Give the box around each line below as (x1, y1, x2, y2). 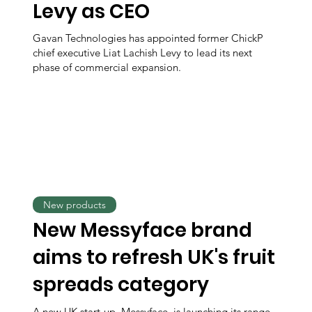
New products (43, 198, 107, 211)
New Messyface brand (33, 216, 253, 244)
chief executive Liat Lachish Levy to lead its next (33, 46, 253, 60)
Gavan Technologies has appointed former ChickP (33, 31, 264, 45)
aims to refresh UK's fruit (33, 243, 276, 271)
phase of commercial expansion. (33, 61, 182, 75)
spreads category (33, 270, 210, 298)
